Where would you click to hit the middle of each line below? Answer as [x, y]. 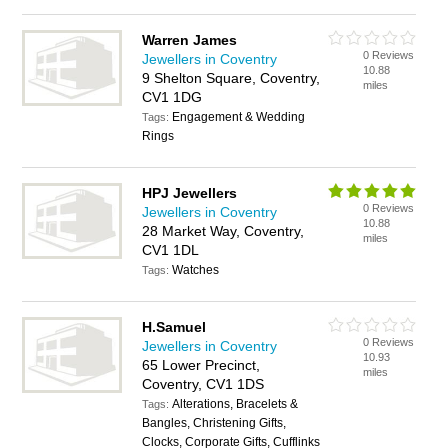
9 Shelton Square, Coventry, [231, 78]
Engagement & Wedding [239, 117]
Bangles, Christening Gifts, [214, 423]
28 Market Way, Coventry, [223, 231]
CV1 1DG [172, 97]
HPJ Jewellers [190, 193]
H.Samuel [174, 327]
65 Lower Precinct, [201, 365]
